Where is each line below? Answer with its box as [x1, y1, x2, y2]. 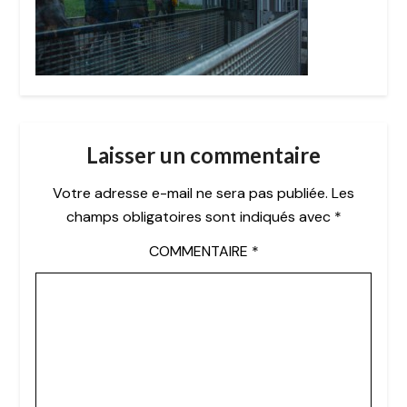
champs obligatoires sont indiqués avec [65, 207, 334, 227]
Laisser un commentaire [86, 142, 321, 169]
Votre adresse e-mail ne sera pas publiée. [53, 184, 328, 203]
